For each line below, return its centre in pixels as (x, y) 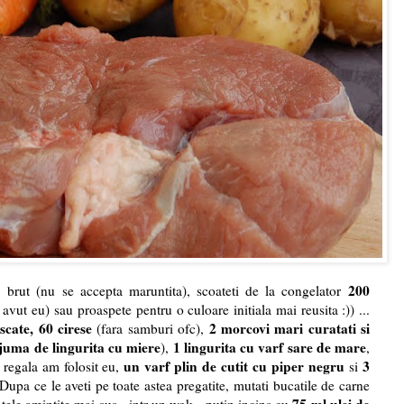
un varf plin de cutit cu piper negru (234, 367)
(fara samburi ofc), (151, 329)
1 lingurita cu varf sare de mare (270, 348)
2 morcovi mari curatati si (289, 329)
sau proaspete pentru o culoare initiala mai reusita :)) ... (212, 310)
